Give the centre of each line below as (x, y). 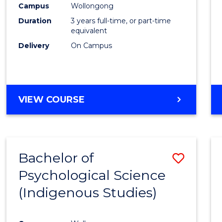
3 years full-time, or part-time (121, 21)
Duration (35, 21)
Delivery (34, 46)
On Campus (92, 46)
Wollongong (92, 6)
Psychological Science (92, 175)
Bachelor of (56, 158)
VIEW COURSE (52, 100)
